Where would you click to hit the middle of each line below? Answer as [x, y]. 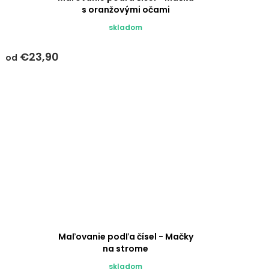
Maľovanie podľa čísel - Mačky [125, 237]
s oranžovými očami [125, 10]
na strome [126, 249]
